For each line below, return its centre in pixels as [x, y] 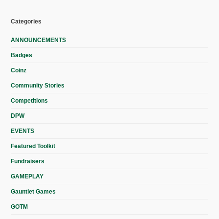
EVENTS [23, 131]
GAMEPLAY [27, 177]
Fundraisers [28, 162]
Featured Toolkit [33, 146]
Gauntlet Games [33, 192]
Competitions [30, 101]
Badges [22, 55]
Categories [26, 22]
